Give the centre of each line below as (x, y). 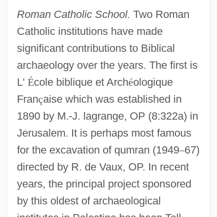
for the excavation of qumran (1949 (98, 150)
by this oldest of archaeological (89, 201)
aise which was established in (112, 99)
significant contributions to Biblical (96, 48)
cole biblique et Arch (81, 82)
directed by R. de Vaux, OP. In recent (103, 167)
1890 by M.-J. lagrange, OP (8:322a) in (107, 116)
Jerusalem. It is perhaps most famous (104, 133)
